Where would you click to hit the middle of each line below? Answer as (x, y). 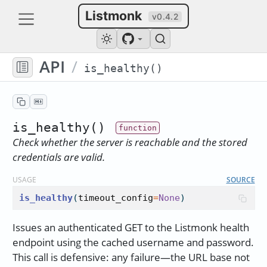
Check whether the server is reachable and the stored (130, 142)
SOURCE (240, 179)
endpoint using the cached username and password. (133, 243)
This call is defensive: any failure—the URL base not (131, 257)
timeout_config (115, 198)
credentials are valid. (58, 157)
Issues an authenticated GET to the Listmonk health (131, 228)
